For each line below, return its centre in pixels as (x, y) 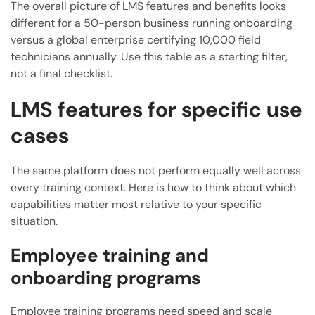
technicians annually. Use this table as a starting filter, (149, 57)
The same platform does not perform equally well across (156, 171)
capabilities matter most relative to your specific (136, 205)
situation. (34, 221)
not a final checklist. (62, 74)
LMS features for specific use (156, 110)
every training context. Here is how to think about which (153, 188)
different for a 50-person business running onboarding (152, 23)
